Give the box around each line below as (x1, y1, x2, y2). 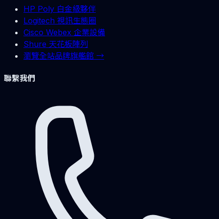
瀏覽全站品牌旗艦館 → (23, 51, 104, 61)
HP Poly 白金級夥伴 (23, 4, 96, 14)
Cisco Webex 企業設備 (23, 27, 105, 38)
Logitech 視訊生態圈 (23, 16, 96, 26)
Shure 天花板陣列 (23, 39, 88, 49)
